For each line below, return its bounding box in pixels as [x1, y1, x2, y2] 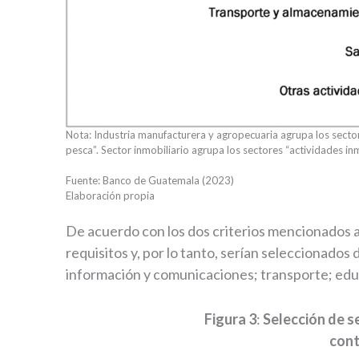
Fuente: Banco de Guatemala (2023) [66, 174, 234, 188]
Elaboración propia [66, 189, 155, 203]
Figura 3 [204, 310, 256, 329]
